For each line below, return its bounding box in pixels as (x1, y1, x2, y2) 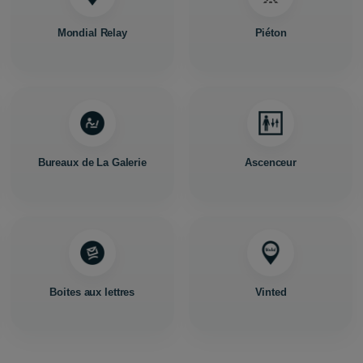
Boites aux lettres (49, 286, 135, 298)
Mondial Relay (57, 27, 127, 39)
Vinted (254, 286, 287, 298)
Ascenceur (245, 156, 297, 169)
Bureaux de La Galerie (37, 156, 147, 169)
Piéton (254, 27, 287, 39)
